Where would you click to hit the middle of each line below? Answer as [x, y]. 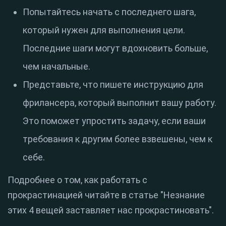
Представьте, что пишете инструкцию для [113, 85]
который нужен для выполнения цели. [104, 30]
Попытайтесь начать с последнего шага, [109, 12]
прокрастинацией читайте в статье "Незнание [106, 195]
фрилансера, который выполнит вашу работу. [120, 103]
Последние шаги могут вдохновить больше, [115, 48]
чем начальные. [56, 67]
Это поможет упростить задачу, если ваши [114, 121]
